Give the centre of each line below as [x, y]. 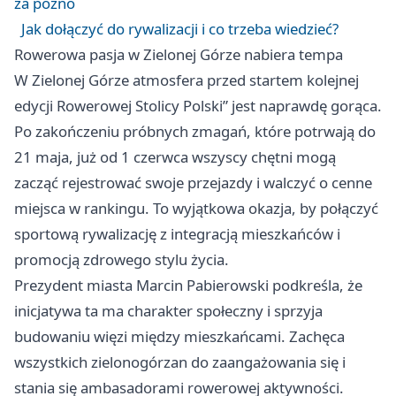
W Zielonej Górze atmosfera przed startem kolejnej [187, 80]
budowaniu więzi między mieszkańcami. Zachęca [179, 336]
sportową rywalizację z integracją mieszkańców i [177, 233]
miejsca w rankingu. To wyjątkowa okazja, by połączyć [196, 208]
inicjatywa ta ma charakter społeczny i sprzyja [168, 310]
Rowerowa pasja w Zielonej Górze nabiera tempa [179, 54]
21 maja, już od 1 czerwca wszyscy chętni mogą [175, 156]
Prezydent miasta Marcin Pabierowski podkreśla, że [188, 285]
